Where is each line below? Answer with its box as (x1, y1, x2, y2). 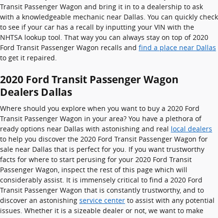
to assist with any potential (125, 196, 215, 205)
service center (79, 196, 125, 205)
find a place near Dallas (139, 42, 216, 52)
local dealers (171, 124, 212, 133)
